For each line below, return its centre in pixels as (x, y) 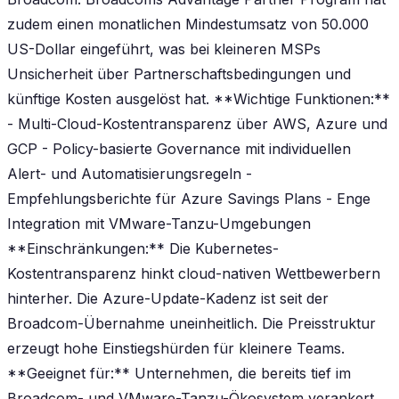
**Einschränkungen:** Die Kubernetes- (143, 248)
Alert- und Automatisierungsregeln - (130, 173)
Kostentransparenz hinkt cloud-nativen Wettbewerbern (194, 273)
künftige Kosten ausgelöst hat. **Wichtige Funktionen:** (199, 98)
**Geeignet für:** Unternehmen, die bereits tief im (179, 373)
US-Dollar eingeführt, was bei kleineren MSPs (164, 49)
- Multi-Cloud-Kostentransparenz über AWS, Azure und (197, 123)
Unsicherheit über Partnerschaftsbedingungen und (179, 73)
